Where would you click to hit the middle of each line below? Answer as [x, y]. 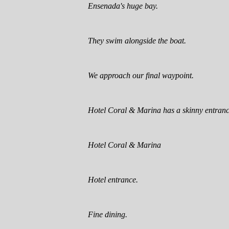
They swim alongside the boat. [137, 40]
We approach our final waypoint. [141, 75]
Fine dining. [108, 214]
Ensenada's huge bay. [123, 6]
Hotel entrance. [113, 179]
